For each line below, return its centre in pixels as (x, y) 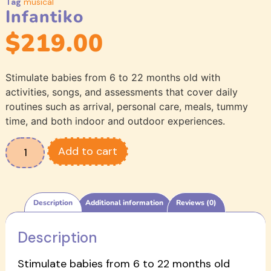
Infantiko (44, 17)
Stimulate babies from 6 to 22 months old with (113, 78)
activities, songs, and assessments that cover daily (121, 92)
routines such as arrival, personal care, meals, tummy (126, 107)
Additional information (125, 202)
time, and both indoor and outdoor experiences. (115, 121)
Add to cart (88, 151)
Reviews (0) (196, 202)
